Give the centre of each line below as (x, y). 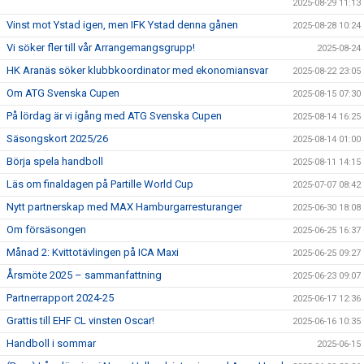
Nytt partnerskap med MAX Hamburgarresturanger (124, 207)
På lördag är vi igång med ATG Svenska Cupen (114, 116)
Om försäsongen (46, 230)
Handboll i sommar (51, 343)
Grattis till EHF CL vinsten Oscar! (80, 321)
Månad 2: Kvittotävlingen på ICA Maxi (93, 252)
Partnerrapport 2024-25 (60, 298)
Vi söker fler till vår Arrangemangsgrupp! (101, 48)
